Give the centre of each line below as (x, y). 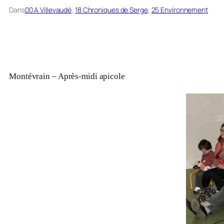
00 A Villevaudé (48, 10)
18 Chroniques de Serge (111, 10)
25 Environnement (179, 10)
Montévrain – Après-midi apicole (67, 76)
